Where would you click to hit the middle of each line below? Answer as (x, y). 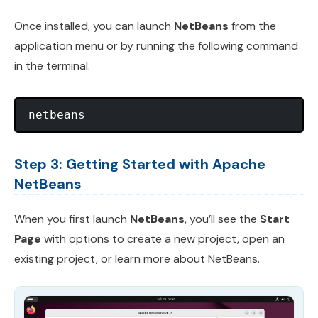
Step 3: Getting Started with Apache (140, 164)
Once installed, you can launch (94, 26)
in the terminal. (52, 66)
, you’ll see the (222, 219)
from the (252, 26)
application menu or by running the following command (156, 46)
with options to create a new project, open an (163, 239)
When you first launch (72, 219)
